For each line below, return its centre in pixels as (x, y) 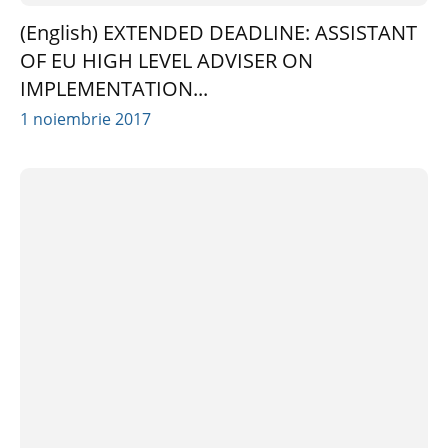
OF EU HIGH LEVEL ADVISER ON (166, 60)
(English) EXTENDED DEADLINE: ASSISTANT (218, 32)
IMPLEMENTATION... (114, 88)
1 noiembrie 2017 (85, 118)
